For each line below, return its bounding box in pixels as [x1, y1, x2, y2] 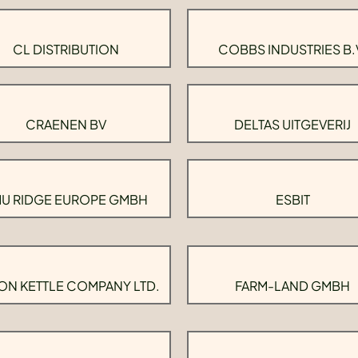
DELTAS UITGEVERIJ [234, 116, 351, 133]
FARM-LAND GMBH [235, 276, 350, 294]
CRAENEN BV [25, 116, 106, 133]
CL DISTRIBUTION [12, 41, 119, 58]
